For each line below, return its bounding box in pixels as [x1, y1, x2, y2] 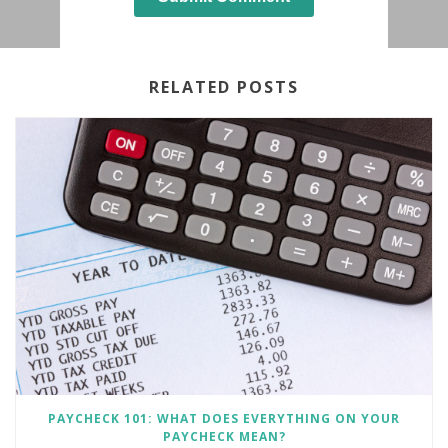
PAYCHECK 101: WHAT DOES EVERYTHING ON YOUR [48, 410, 400, 428]
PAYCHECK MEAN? [162, 428, 286, 446]
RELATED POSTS [149, 75, 299, 98]
